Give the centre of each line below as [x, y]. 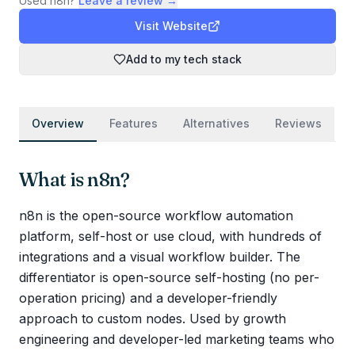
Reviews [298, 123]
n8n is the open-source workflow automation [156, 216]
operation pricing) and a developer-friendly [148, 298]
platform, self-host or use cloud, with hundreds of [170, 236]
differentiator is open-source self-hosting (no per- [169, 277]
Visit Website [171, 26]
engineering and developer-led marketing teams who [177, 339]
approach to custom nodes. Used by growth [153, 319]
